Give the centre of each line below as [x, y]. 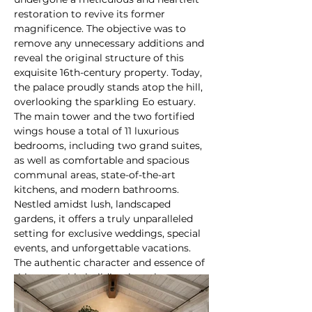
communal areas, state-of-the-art [96, 175]
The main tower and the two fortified [106, 116]
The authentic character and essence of [111, 263]
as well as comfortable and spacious [103, 160]
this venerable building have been [97, 277]
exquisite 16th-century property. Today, [109, 72]
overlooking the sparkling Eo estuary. [106, 102]
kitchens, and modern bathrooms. [98, 189]
